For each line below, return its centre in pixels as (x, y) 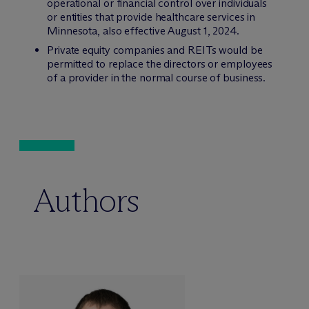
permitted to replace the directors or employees (160, 63)
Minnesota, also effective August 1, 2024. (143, 30)
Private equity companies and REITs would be (155, 50)
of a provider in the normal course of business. (157, 77)
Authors (87, 200)
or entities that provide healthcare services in (151, 17)
